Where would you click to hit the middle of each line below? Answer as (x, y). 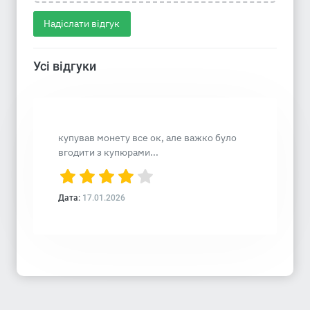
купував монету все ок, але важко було (147, 138)
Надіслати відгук (82, 24)
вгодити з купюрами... (108, 153)
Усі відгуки (65, 66)
